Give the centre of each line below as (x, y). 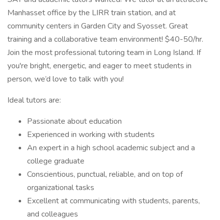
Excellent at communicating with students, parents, (113, 201)
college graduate (56, 161)
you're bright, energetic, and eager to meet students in (99, 66)
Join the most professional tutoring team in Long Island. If (104, 53)
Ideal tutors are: (34, 100)
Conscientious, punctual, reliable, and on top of (105, 174)
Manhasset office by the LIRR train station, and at (92, 13)
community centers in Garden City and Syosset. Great (98, 26)
